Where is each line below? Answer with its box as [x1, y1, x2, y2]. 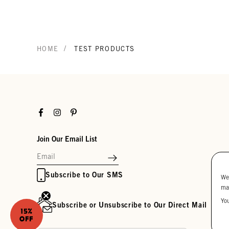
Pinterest [69, 107, 98, 116]
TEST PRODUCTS [74, 44, 135, 53]
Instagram [53, 107, 84, 116]
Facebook [36, 107, 66, 116]
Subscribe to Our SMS [45, 170, 123, 179]
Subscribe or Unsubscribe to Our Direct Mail [52, 200, 208, 209]
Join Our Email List [37, 134, 97, 143]
